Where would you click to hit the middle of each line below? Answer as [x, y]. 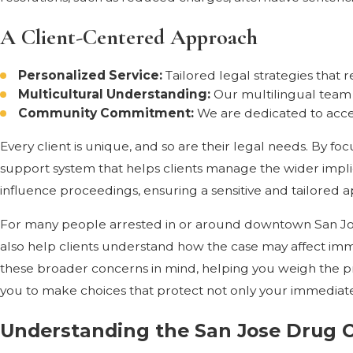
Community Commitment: [108, 113]
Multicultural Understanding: [116, 95]
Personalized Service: [92, 76]
